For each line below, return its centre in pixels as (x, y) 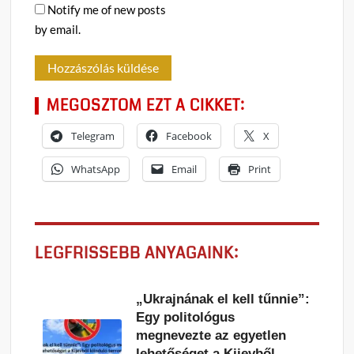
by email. (58, 30)
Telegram (93, 136)
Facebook (189, 136)
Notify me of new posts (107, 10)
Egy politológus (186, 318)
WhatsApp (96, 169)
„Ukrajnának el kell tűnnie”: (223, 299)
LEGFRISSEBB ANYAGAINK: (137, 254)
